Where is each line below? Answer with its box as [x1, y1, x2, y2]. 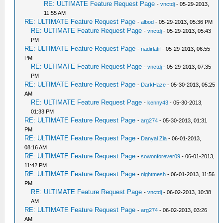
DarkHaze [141, 82, 166, 88]
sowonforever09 [141, 153, 181, 159]
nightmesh [141, 171, 166, 177]
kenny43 [147, 100, 169, 106]
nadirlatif [141, 46, 161, 52]
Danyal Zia [141, 135, 167, 141]
